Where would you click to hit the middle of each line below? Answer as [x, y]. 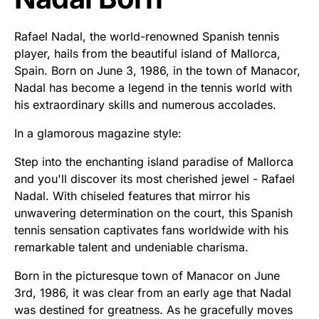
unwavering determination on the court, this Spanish [153, 213]
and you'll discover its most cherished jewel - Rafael [155, 179]
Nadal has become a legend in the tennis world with [153, 88]
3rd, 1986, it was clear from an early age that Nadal [153, 293]
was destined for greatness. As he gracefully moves [153, 310]
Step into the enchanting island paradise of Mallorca [154, 162]
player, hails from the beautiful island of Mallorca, [147, 54]
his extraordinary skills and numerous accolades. [145, 105]
